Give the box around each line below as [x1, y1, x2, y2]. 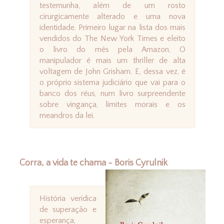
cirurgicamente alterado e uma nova [39, 12, 186, 21]
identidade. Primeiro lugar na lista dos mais [39, 23, 186, 32]
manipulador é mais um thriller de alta [39, 56, 186, 65]
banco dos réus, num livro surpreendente [39, 89, 186, 98]
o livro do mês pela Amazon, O [39, 45, 186, 54]
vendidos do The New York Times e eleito [39, 34, 186, 43]
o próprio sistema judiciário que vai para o [39, 78, 186, 87]
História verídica [39, 194, 97, 203]
